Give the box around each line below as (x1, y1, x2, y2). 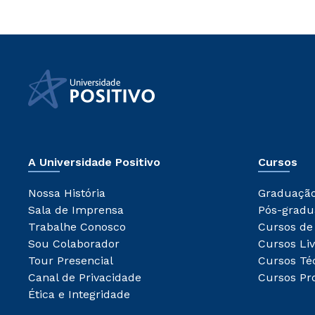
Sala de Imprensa (28, 203, 124, 217)
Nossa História (28, 186, 105, 200)
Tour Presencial (28, 254, 113, 268)
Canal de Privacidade (28, 271, 141, 285)
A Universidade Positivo (28, 155, 160, 169)
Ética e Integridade (28, 288, 130, 302)
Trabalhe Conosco (28, 220, 126, 234)
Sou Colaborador (28, 237, 120, 251)
